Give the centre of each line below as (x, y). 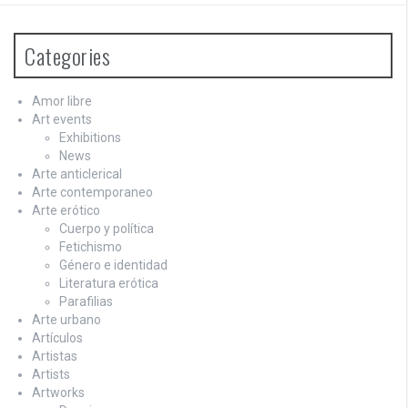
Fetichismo (91, 247)
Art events (62, 120)
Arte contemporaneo (92, 193)
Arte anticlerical (77, 174)
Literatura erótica (109, 284)
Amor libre (62, 102)
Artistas (55, 357)
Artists (51, 375)
